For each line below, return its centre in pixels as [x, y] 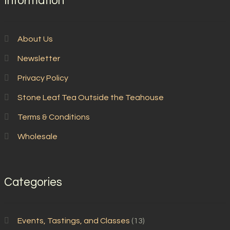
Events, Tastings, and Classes [73, 221]
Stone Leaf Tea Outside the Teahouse [90, 98]
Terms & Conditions [53, 117]
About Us [35, 39]
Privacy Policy [43, 78]
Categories [33, 182]
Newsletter [39, 59]
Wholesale [37, 137]
